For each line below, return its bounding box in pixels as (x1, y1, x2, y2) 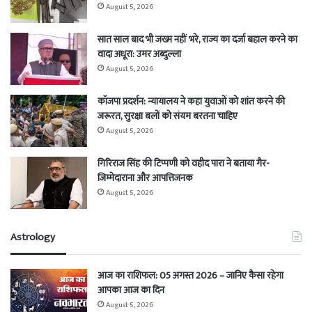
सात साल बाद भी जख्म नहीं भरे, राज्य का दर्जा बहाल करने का (97, 31, 297, 48)
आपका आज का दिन (97, 282, 164, 299)
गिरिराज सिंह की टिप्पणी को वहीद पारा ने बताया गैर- (97, 155, 270, 172)
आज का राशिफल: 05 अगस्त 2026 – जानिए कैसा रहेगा (97, 267, 283, 284)
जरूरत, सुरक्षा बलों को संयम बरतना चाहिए (97, 108, 237, 125)
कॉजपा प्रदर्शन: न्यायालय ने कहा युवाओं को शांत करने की (97, 93, 285, 110)
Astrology (10, 228, 55, 247)
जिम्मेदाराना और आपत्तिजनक (97, 170, 193, 187)
